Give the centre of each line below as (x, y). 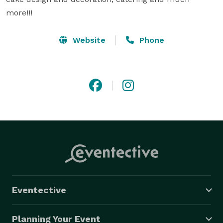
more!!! (19, 12)
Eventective (39, 190)
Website (88, 40)
